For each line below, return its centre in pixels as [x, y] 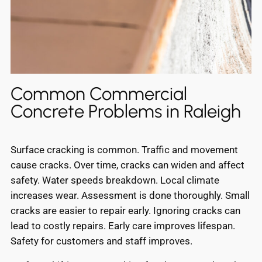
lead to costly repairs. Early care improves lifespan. [123, 225]
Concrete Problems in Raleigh [126, 111]
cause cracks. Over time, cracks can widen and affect [127, 165]
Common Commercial [99, 94]
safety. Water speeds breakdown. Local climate [115, 180]
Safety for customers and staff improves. [101, 241]
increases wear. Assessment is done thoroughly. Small [130, 195]
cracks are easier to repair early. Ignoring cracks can [125, 210]
